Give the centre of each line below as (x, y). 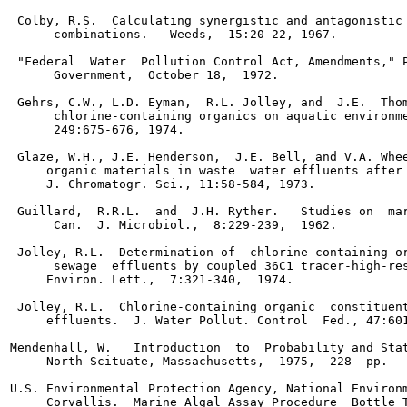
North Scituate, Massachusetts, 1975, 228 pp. (199, 361)
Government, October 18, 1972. (144, 75)
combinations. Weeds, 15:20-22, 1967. (174, 34)
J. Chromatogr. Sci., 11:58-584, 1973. (163, 184)
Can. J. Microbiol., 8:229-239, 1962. (174, 225)
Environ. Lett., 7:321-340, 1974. (152, 279)
